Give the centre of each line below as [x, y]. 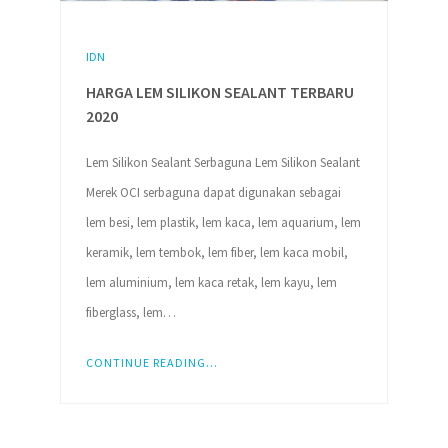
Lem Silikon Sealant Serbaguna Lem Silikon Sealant [222, 162]
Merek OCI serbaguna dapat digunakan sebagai [213, 192]
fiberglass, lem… [130, 312]
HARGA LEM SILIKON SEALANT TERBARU [219, 92]
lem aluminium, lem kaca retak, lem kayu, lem [211, 282]
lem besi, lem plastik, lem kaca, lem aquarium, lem [223, 222]
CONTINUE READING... [151, 362]
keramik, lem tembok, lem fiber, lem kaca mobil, [216, 252]
